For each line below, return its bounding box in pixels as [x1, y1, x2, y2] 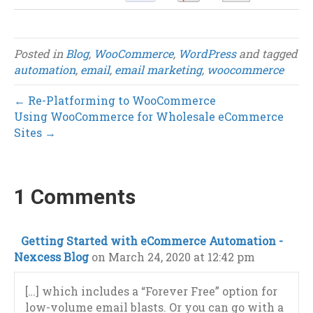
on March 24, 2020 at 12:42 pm [92, 249, 255, 265]
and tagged [236, 46, 298, 61]
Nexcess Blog [14, 249, 89, 265]
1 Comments [14, 184, 136, 210]
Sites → [14, 125, 56, 140]
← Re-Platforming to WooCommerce [14, 93, 216, 108]
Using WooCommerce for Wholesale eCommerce [14, 109, 284, 124]
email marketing [115, 62, 202, 78]
